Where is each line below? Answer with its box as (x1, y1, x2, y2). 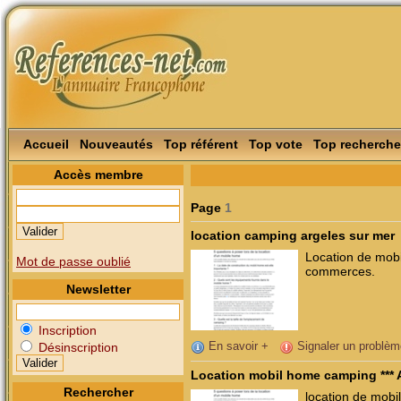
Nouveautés (80, 137, 153, 151)
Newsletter (65, 282, 131, 296)
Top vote (249, 137, 303, 151)
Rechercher (63, 385, 133, 399)
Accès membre (53, 167, 143, 182)
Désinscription (35, 340, 118, 354)
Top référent (164, 137, 238, 151)
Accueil (23, 137, 69, 151)
